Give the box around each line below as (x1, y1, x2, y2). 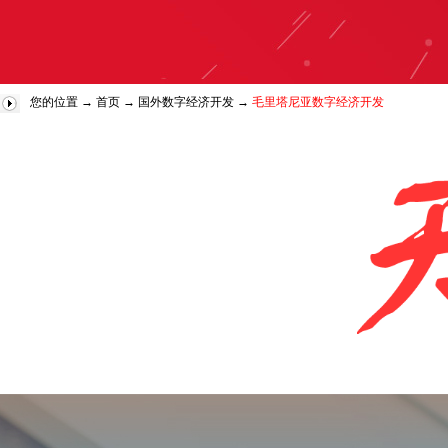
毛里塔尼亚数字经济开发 (252, 95, 384, 109)
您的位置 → (30, 95, 96, 109)
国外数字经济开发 (138, 95, 234, 109)
